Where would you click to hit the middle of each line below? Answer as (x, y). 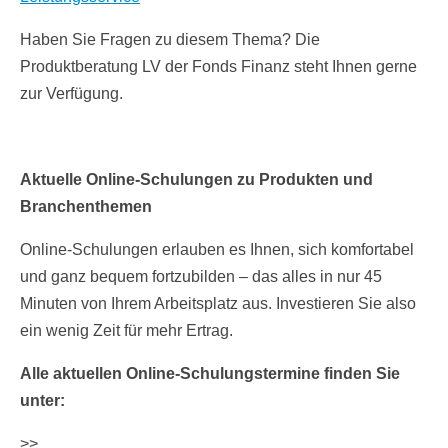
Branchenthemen (86, 207)
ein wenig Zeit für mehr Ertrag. (126, 331)
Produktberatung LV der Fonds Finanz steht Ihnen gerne (218, 67)
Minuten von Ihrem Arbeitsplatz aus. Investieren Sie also (218, 304)
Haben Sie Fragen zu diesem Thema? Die (170, 40)
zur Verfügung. (71, 94)
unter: (42, 401)
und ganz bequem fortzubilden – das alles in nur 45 (201, 277)
